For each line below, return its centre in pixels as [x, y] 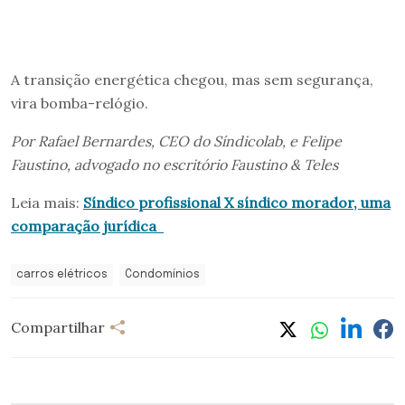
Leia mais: [47, 202]
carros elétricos [62, 274]
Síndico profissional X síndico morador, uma [237, 202]
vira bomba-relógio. [80, 103]
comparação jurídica [87, 226]
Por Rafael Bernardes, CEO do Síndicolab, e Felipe [176, 141]
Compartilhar [58, 328]
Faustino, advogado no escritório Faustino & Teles [174, 164]
